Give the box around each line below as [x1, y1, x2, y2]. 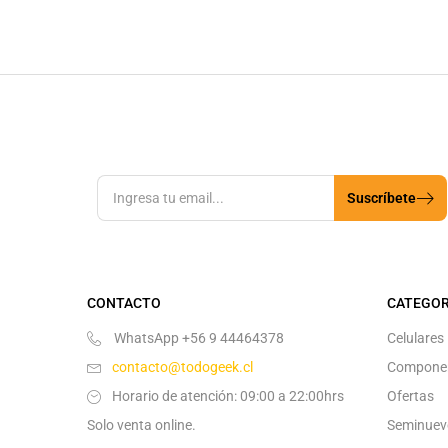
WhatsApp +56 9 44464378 [111, 329, 284, 346]
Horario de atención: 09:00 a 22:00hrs [112, 387, 344, 404]
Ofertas [387, 387, 434, 404]
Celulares [387, 329, 444, 346]
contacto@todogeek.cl [112, 358, 253, 375]
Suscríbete [346, 189, 416, 206]
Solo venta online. [87, 416, 196, 433]
